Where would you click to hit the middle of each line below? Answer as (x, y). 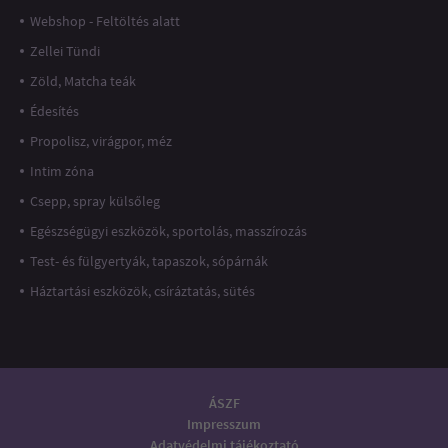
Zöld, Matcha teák (83, 80)
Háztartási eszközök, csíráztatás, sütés (142, 290)
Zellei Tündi (65, 50)
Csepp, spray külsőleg (95, 200)
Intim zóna (62, 170)
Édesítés (54, 110)
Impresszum (224, 424)
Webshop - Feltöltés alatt (105, 20)
